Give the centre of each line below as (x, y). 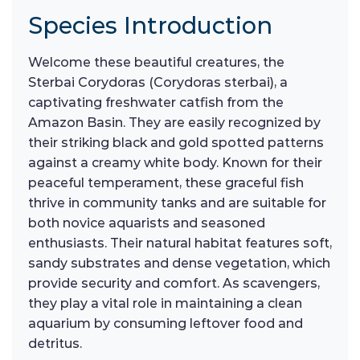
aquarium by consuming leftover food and (166, 323)
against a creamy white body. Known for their (175, 162)
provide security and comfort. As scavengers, (174, 283)
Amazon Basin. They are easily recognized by (174, 122)
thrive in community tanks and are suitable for (177, 202)
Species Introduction (150, 25)
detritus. (55, 343)
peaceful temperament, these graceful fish (166, 182)
